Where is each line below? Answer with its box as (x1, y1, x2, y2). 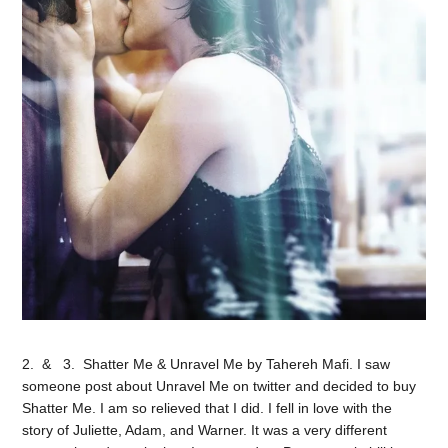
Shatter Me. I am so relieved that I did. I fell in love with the (22, 399, 393, 416)
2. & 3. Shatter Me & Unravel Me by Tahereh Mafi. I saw (22, 355, 391, 372)
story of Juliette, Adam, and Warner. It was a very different (22, 421, 388, 438)
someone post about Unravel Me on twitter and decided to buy (22, 377, 417, 394)
